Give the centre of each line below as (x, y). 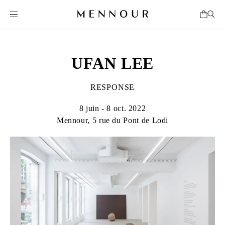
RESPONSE (113, 87)
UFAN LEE (113, 63)
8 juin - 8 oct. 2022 (113, 108)
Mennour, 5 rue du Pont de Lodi (113, 120)
